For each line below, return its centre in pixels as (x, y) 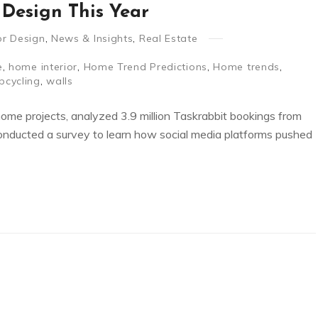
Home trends (247, 67)
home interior (43, 67)
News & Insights (92, 39)
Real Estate (168, 39)
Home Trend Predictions (145, 67)
